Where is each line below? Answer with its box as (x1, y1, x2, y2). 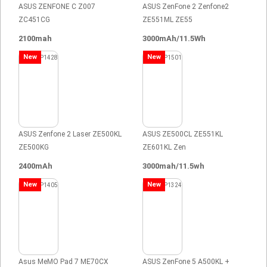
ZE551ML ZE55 (142, 15, 193, 24)
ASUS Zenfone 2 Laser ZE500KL (18, 129, 122, 138)
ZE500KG (18, 142, 49, 151)
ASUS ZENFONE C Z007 (18, 2, 95, 11)
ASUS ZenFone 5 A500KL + (142, 257, 229, 266)
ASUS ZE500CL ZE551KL (142, 129, 223, 138)
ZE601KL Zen (142, 142, 186, 151)
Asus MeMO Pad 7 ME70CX (18, 257, 108, 266)
